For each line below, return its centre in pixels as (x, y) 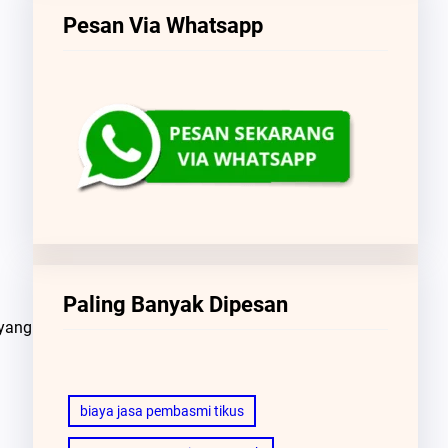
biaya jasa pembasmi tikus (161, 410)
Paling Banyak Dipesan (175, 304)
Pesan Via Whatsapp (162, 25)
